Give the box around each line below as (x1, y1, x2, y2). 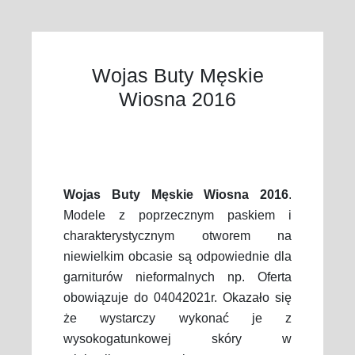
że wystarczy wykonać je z (63, 311, 292, 325)
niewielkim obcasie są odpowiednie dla (63, 250, 292, 263)
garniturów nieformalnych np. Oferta (63, 270, 292, 284)
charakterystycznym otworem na (63, 229, 292, 242)
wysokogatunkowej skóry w (63, 332, 292, 345)
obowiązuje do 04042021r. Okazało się (63, 291, 292, 304)
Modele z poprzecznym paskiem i (63, 208, 292, 222)
